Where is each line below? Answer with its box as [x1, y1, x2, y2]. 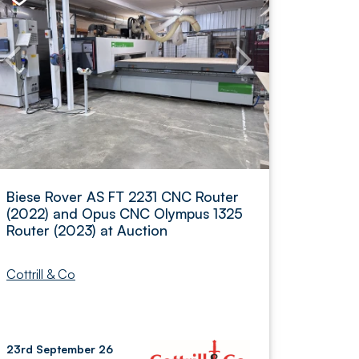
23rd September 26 [6, 342, 113, 356]
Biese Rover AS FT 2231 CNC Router [6, 188, 239, 205]
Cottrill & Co [6, 266, 75, 282]
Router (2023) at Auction [6, 221, 167, 239]
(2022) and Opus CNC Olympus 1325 [6, 204, 243, 222]
